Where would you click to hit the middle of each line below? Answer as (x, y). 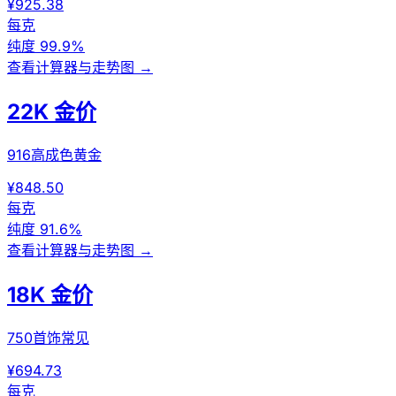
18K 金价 (50, 294)
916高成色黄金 (54, 154)
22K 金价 (52, 111)
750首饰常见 (48, 337)
